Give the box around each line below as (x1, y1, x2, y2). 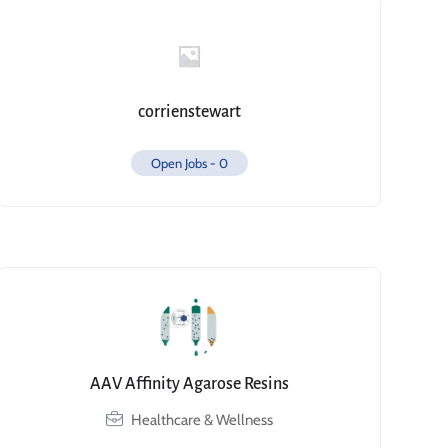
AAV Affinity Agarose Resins (89, 375, 289, 393)
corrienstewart (137, 103, 241, 121)
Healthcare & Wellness (130, 411, 273, 429)
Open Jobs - (150, 155, 219, 171)
